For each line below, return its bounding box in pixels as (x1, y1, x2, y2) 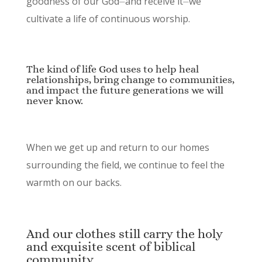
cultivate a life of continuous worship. (26, 12, 190, 26)
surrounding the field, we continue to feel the (26, 158, 225, 172)
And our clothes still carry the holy (26, 226, 223, 242)
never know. (26, 95, 83, 107)
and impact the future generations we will (26, 84, 223, 96)
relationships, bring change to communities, (26, 74, 235, 86)
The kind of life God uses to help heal (26, 63, 199, 75)
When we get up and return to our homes (26, 141, 209, 154)
